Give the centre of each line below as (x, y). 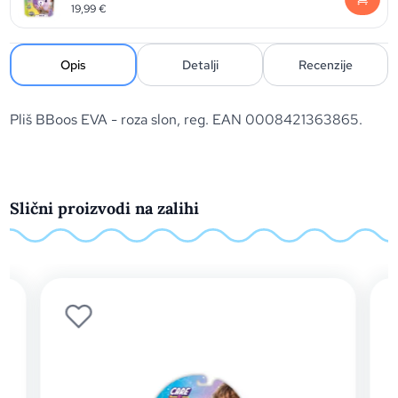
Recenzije (325, 65)
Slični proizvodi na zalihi (105, 208)
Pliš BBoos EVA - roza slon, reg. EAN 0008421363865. (187, 119)
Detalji (200, 65)
